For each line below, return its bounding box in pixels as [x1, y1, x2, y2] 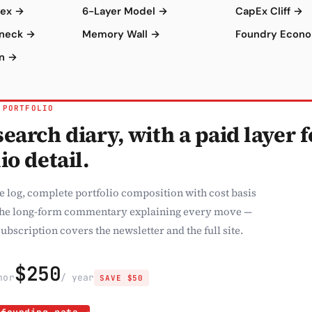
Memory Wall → [82, 27, 160, 41]
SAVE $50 [100, 273, 144, 283]
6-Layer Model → [82, 4, 168, 18]
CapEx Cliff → [235, 4, 303, 18]
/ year [61, 272, 95, 283]
